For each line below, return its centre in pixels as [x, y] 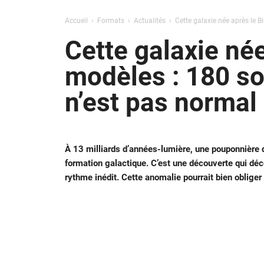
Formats [110, 21]
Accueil [76, 21]
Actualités [149, 21]
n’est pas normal [161, 103]
